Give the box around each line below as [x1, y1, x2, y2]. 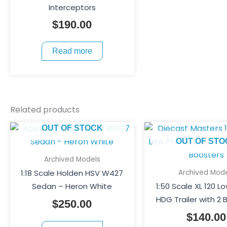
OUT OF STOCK [41, 123, 103, 132]
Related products [10, 103, 80, 116]
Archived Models [44, 154, 100, 164]
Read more [52, 47, 92, 56]
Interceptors [48, 2, 96, 13]
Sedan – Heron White [32, 181, 112, 192]
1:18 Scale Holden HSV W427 [21, 168, 124, 179]
